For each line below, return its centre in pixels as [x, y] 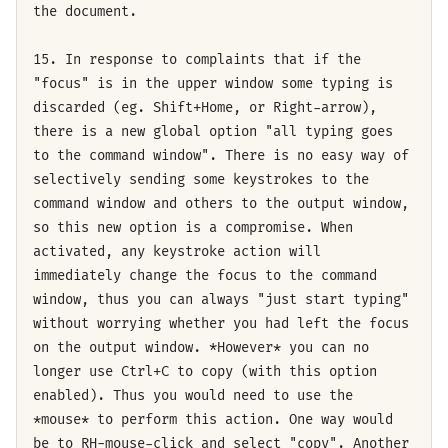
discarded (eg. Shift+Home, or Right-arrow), [205, 107]
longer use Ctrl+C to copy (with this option [205, 371]
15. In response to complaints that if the [197, 59]
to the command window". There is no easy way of [221, 155]
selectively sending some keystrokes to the [201, 179]
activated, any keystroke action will [177, 251]
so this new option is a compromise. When [193, 227]
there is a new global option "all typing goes [213, 131]
